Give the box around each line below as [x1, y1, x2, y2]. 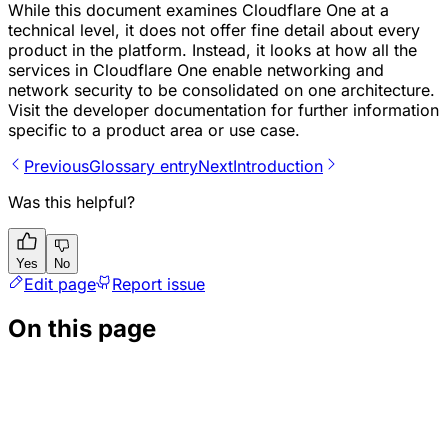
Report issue [112, 274, 205, 295]
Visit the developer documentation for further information [8, 100, 439, 121]
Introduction [233, 156, 323, 177]
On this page [8, 314, 156, 343]
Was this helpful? [8, 192, 135, 213]
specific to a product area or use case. [8, 120, 300, 141]
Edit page [24, 274, 96, 295]
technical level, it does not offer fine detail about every [8, 20, 420, 41]
